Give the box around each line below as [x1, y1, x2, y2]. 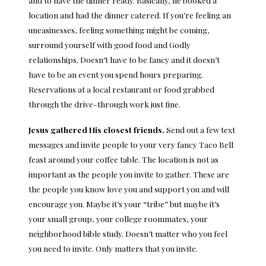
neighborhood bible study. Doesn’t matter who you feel [28, 228, 227, 239]
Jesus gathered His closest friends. [28, 124, 164, 135]
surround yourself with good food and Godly [28, 39, 191, 50]
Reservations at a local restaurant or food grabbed [28, 84, 214, 95]
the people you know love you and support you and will [28, 183, 229, 195]
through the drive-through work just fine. [28, 99, 180, 110]
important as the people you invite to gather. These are [28, 169, 229, 180]
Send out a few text [164, 124, 235, 135]
